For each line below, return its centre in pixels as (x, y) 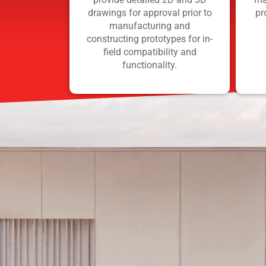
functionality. (150, 65)
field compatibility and (150, 52)
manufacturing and (150, 26)
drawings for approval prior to (150, 12)
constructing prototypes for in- (150, 39)
